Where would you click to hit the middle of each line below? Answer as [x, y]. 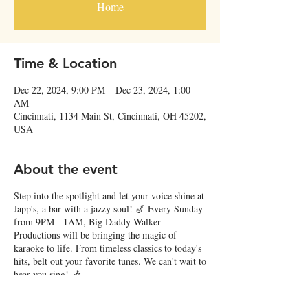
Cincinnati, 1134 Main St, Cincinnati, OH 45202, [110, 116]
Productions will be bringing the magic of [95, 235]
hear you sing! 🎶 [47, 274]
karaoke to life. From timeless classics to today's [108, 248]
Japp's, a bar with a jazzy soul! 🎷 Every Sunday [108, 209]
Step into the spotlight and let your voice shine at [109, 196]
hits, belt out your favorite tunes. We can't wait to [110, 261]
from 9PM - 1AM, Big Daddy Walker [87, 222]
